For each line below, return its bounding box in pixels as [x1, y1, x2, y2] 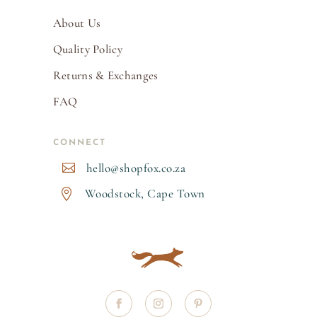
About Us [52, 16, 101, 31]
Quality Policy [52, 42, 122, 57]
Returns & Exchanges [52, 68, 158, 83]
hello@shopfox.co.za [86, 161, 186, 176]
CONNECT [52, 139, 106, 148]
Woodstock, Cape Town [84, 186, 205, 202]
